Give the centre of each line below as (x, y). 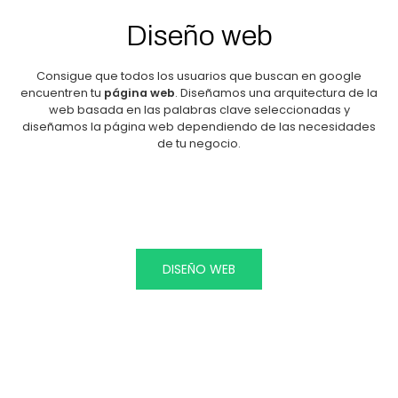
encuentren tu (62, 92)
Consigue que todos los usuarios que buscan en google (199, 76)
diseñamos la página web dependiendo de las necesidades (199, 126)
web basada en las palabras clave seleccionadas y (199, 109)
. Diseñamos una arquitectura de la (276, 92)
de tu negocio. (199, 143)
